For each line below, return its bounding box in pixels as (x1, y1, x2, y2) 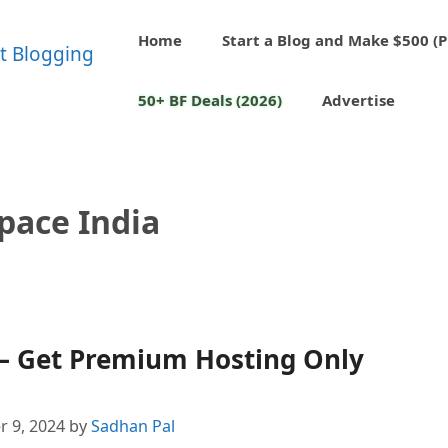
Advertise (322, 90, 396, 110)
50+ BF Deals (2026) (138, 90, 283, 110)
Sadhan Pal (91, 415, 175, 438)
